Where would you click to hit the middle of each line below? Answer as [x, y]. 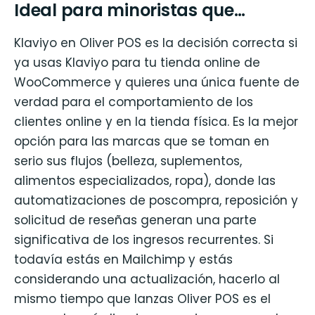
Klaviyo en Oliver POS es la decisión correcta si [156, 43]
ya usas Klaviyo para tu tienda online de [137, 63]
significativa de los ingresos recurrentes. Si [144, 240]
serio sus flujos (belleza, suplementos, [128, 161]
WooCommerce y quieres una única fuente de [157, 83]
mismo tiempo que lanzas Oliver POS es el [142, 299]
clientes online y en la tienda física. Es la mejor [156, 122]
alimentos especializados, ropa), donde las [145, 181]
